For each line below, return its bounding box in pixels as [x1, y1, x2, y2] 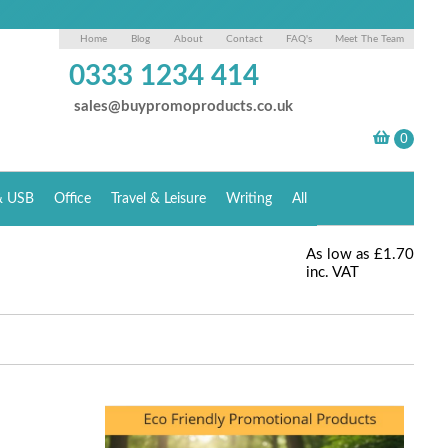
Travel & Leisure [111, 192, 207, 206]
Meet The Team [335, 34, 405, 44]
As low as [306, 247, 371, 262]
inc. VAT [306, 265, 360, 280]
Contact [226, 34, 264, 44]
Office [54, 192, 92, 206]
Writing [226, 192, 273, 206]
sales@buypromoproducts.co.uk [74, 99, 294, 114]
